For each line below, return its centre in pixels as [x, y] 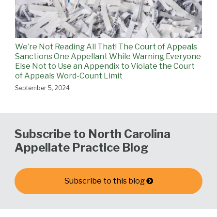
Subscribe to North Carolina [93, 134]
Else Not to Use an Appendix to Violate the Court [105, 66]
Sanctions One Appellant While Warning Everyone [108, 57]
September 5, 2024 [42, 88]
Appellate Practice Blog [81, 148]
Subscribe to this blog [104, 181]
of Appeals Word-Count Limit [69, 76]
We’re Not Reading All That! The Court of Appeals [106, 47]
